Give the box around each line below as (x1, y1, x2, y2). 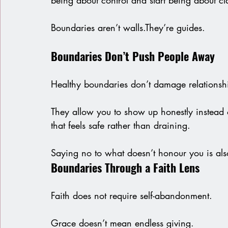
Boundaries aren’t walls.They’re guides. (51, 21, 205, 34)
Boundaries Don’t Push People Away (51, 48, 215, 65)
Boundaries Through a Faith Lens (51, 159, 199, 176)
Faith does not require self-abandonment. (51, 189, 212, 202)
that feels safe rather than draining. (51, 119, 190, 132)
